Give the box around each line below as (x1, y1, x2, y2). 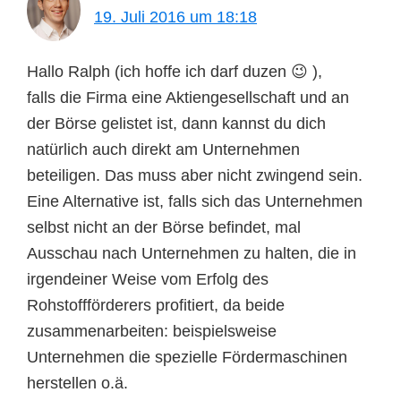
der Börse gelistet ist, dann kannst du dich (27, 115, 326, 133)
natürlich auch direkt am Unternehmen (27, 141, 300, 159)
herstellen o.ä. (27, 374, 128, 393)
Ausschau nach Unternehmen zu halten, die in (27, 244, 356, 263)
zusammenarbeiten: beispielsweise (27, 322, 277, 341)
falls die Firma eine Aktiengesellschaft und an (27, 89, 349, 107)
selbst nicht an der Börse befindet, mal (27, 218, 301, 237)
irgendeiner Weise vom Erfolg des (27, 270, 269, 289)
